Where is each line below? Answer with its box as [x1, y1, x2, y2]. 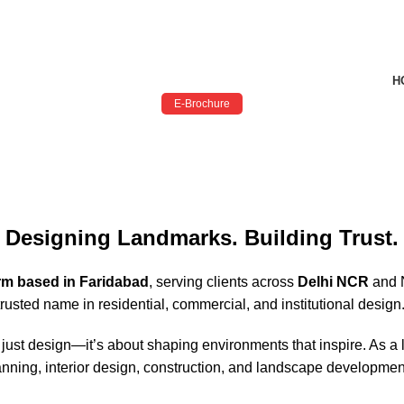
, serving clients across [149, 273, 298, 289]
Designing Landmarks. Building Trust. [5, 225, 399, 250]
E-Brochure [174, 97, 230, 111]
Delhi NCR [298, 273, 369, 289]
